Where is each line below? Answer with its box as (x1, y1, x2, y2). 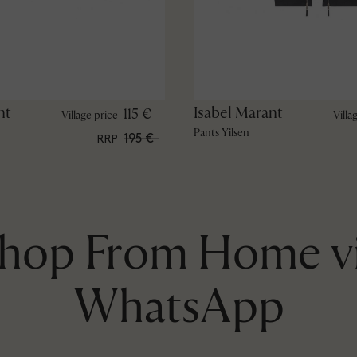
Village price (61, 108, 118, 122)
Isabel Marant (193, 102, 283, 123)
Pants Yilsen (193, 125, 249, 139)
